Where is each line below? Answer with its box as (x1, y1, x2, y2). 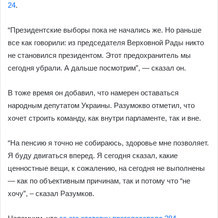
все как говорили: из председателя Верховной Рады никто (8, 38, 204, 47)
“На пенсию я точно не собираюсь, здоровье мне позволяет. (8, 139, 209, 147)
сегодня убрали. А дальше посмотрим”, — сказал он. (8, 64, 186, 72)
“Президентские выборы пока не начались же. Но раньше (8, 26, 201, 34)
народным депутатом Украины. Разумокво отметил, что (8, 101, 195, 109)
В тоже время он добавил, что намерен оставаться (8, 89, 179, 97)
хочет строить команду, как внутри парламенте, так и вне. (8, 114, 201, 122)
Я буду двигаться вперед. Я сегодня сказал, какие (8, 151, 178, 160)
